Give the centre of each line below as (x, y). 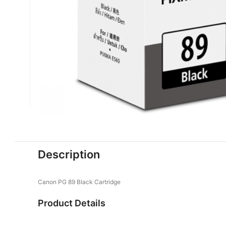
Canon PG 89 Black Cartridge (79, 182)
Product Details (72, 203)
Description (69, 154)
